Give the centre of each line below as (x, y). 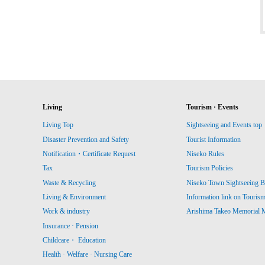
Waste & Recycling (69, 182)
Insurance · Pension (70, 226)
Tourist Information (214, 139)
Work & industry (66, 211)
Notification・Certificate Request (89, 154)
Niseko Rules (206, 154)
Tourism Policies (210, 168)
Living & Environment (74, 197)
